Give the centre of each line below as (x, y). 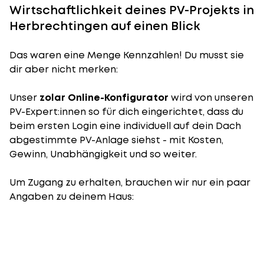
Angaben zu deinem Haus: (72, 197)
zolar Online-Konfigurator (104, 98)
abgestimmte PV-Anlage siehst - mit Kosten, (116, 140)
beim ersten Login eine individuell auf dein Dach (125, 126)
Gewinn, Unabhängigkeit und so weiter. (103, 154)
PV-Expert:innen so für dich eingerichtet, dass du (126, 112)
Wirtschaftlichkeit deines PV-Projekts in (132, 10)
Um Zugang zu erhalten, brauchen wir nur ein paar (130, 182)
